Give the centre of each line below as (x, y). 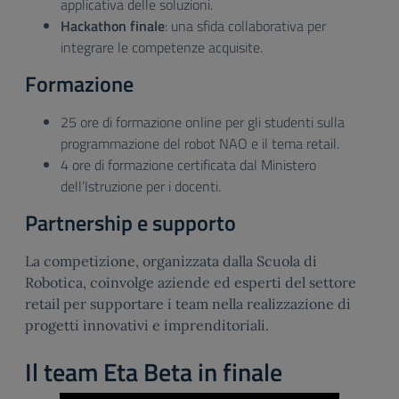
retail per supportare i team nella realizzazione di (188, 304)
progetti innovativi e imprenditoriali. (147, 325)
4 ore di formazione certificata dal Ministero (188, 165)
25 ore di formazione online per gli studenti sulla (203, 122)
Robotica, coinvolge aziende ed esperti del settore (191, 282)
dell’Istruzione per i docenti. (141, 186)
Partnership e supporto (130, 223)
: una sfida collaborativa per (245, 26)
